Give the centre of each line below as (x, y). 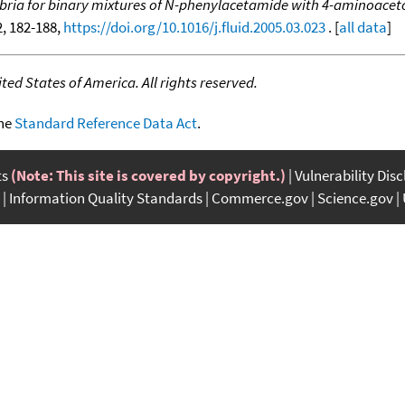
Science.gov (355, 198)
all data (363, 27)
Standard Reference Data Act (106, 122)
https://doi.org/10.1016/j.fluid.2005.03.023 (194, 27)
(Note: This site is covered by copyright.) (148, 175)
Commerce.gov (260, 198)
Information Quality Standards (106, 198)
